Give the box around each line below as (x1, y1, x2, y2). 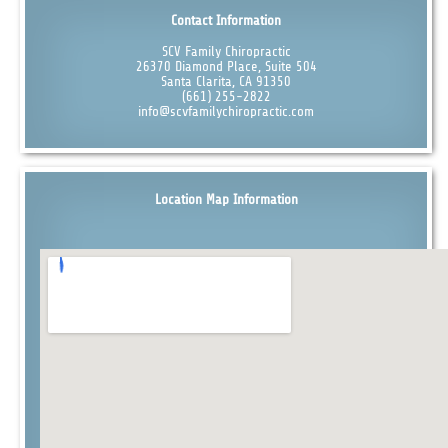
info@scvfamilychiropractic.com (138, 104, 315, 120)
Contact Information (171, 13, 282, 29)
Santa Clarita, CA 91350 (161, 74, 292, 90)
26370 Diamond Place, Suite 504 (135, 59, 317, 75)
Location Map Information (154, 191, 298, 207)
